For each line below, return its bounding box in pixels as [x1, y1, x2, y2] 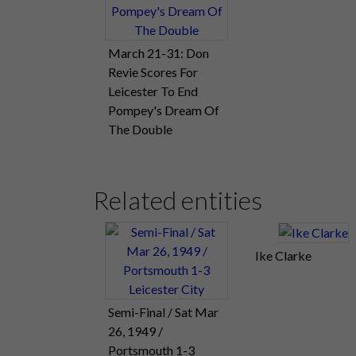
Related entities [93, 184, 262, 215]
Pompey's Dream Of [108, 102, 219, 118]
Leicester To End [108, 83, 198, 99]
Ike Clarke [255, 247, 311, 263]
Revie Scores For [108, 64, 198, 79]
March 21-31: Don [108, 44, 209, 60]
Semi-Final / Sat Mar [108, 304, 219, 319]
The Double [108, 121, 172, 137]
